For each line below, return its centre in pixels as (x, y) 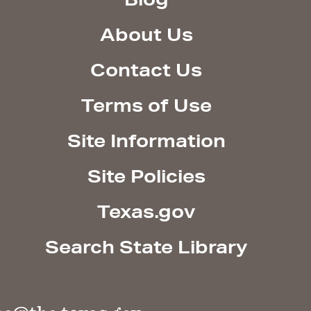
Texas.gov (146, 212)
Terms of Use (146, 106)
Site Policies (146, 176)
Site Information (146, 141)
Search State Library (146, 247)
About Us (146, 35)
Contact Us (146, 70)
